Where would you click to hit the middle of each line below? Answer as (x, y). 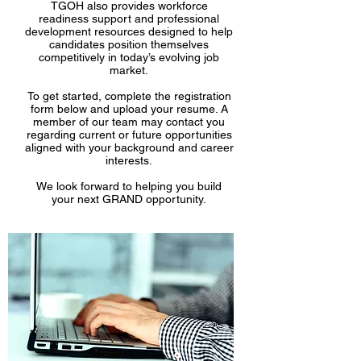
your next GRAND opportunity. (129, 199)
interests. (129, 160)
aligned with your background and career (129, 147)
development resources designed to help (129, 31)
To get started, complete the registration (129, 96)
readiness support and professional (129, 19)
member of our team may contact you (129, 122)
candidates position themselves (129, 44)
